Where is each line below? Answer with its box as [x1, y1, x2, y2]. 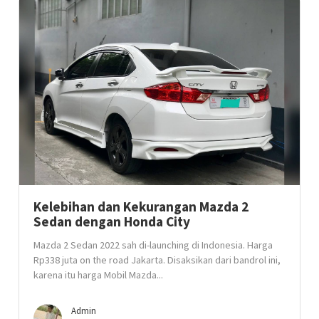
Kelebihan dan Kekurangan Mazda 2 [33, 198, 249, 215]
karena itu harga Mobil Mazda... [33, 268, 164, 281]
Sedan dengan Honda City [33, 213, 191, 230]
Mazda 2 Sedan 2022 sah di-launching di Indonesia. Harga [33, 239, 273, 251]
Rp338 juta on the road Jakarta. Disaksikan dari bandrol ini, [33, 253, 281, 266]
